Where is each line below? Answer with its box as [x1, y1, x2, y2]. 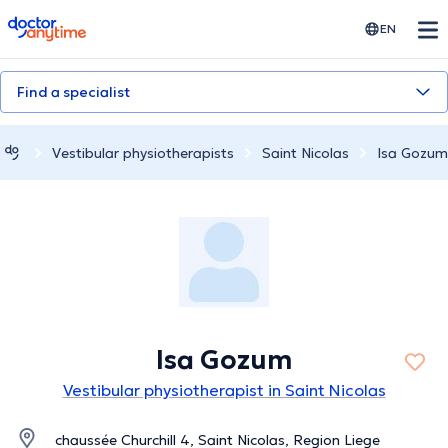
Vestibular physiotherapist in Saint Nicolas [62, 380, 386, 401]
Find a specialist [17, 83, 130, 101]
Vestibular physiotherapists [52, 143, 234, 162]
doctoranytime [7, 14, 120, 34]
